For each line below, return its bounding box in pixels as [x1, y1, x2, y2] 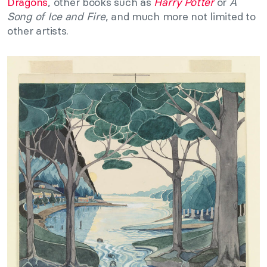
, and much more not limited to [105, 9, 256, 23]
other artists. [7, 23, 69, 38]
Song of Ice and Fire [7, 9, 105, 23]
